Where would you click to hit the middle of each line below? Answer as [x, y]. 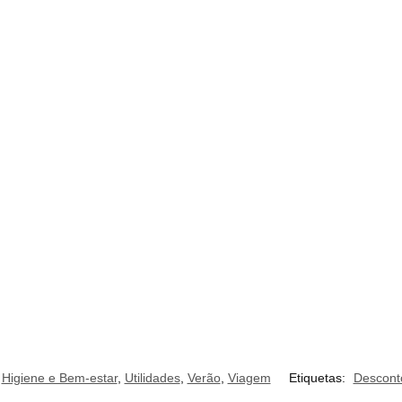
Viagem [249, 377]
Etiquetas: [319, 377]
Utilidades [152, 377]
